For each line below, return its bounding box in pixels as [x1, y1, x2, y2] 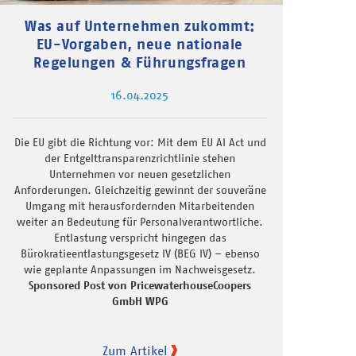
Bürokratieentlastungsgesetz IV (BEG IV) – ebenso [20, 246, 260, 261]
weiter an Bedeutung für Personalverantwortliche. [17, 214, 263, 229]
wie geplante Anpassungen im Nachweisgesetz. [24, 261, 256, 277]
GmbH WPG [111, 293, 168, 308]
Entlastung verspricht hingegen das [53, 230, 226, 245]
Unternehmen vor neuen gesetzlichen [49, 166, 230, 181]
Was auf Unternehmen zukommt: [25, 16, 255, 35]
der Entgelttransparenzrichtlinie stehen [44, 150, 235, 165]
